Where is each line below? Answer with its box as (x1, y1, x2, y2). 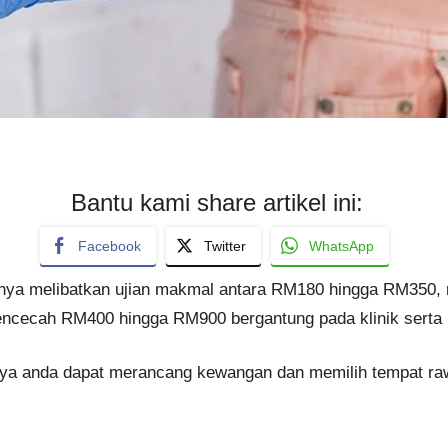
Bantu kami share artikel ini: (70, 188, 363, 216)
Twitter (203, 237, 246, 254)
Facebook (77, 237, 141, 254)
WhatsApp (308, 237, 374, 254)
